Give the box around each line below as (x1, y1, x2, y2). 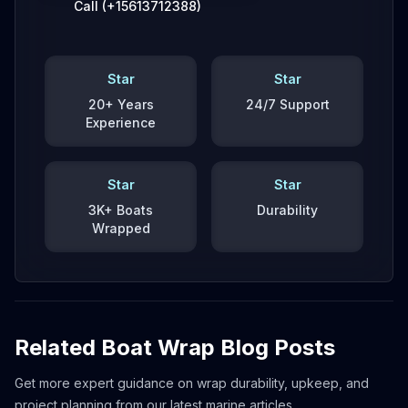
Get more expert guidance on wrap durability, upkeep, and (15, 375, 369, 391)
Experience (86, 115, 156, 130)
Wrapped (91, 220, 150, 236)
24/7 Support (245, 97, 330, 112)
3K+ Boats (88, 202, 153, 218)
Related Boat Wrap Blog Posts (15, 334, 335, 361)
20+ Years (87, 97, 154, 112)
